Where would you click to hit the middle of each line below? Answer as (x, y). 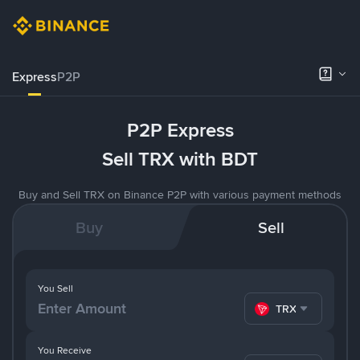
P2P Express (180, 130)
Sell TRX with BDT (180, 159)
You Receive (65, 350)
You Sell (55, 288)
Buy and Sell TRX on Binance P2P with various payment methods (180, 194)
